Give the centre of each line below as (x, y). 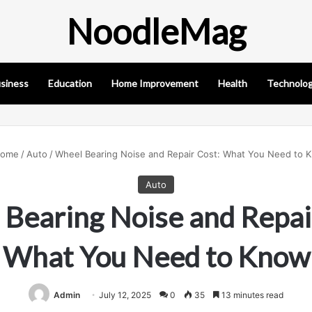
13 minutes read (251, 295)
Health (233, 83)
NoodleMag (156, 31)
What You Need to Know (156, 257)
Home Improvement (155, 83)
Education (70, 83)
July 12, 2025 (125, 295)
